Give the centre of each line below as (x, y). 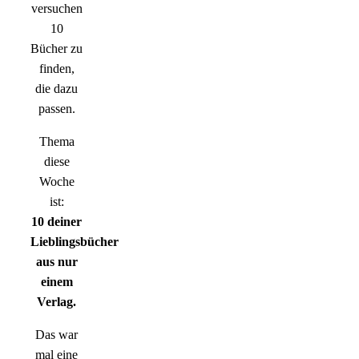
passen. (56, 109)
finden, (56, 69)
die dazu (56, 89)
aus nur (56, 262)
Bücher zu (56, 49)
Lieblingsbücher (75, 242)
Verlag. (56, 302)
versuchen (56, 9)
